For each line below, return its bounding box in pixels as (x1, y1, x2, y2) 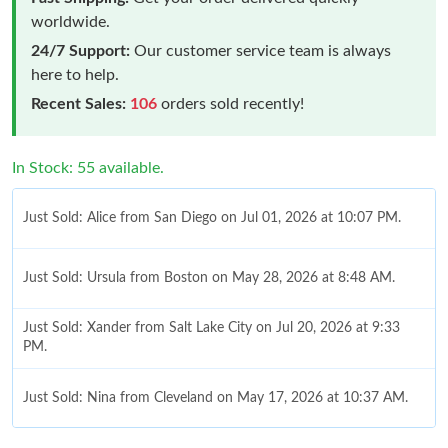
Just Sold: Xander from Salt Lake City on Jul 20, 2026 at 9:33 (23, 321, 400, 336)
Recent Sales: (31, 95, 126, 112)
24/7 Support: (31, 42, 130, 59)
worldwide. (31, 13, 110, 30)
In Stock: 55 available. (12, 159, 164, 176)
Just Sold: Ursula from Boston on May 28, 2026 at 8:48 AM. (23, 270, 395, 285)
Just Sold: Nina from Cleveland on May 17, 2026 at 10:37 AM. (23, 390, 408, 405)
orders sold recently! (157, 95, 304, 112)
